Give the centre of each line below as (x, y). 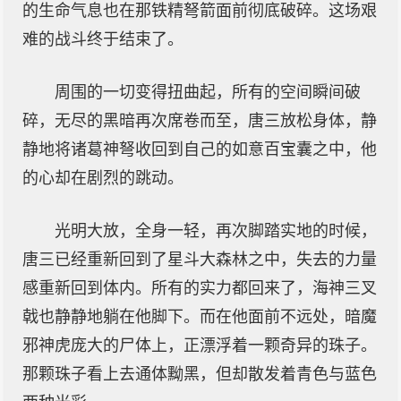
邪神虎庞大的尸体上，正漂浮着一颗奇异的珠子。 (200, 346)
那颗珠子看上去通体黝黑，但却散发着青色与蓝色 (200, 374)
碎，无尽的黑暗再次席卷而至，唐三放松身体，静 (200, 121)
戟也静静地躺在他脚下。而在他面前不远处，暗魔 (200, 317)
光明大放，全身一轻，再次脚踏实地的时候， (216, 231)
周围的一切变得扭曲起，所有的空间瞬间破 (208, 92)
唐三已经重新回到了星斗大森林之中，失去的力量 (200, 260)
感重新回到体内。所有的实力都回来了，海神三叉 (200, 288)
